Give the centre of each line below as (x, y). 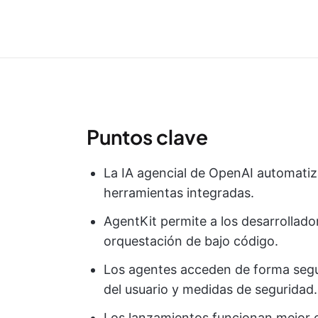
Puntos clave (147, 137)
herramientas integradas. (179, 193)
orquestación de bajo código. (191, 241)
